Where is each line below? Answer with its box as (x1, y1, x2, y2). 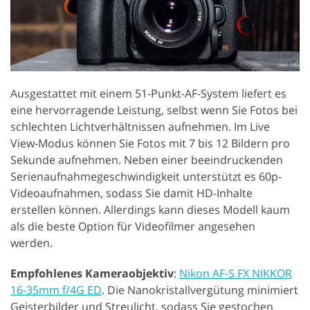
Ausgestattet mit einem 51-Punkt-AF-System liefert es (10, 85, 286, 101)
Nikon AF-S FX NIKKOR (179, 265, 292, 281)
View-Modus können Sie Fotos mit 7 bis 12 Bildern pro (10, 135, 290, 151)
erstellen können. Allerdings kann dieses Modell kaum (10, 201, 290, 217)
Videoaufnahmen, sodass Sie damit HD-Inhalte (10, 185, 253, 201)
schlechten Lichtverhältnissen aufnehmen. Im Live (10, 118, 270, 134)
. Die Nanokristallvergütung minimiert (102, 282, 298, 298)
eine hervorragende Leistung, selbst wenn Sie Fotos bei (10, 102, 298, 118)
